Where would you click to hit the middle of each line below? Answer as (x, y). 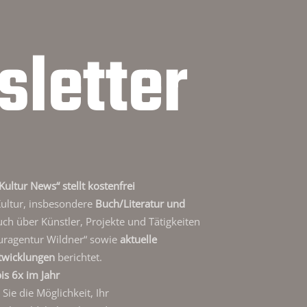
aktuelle (138, 239)
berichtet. (78, 257)
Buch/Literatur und (140, 203)
